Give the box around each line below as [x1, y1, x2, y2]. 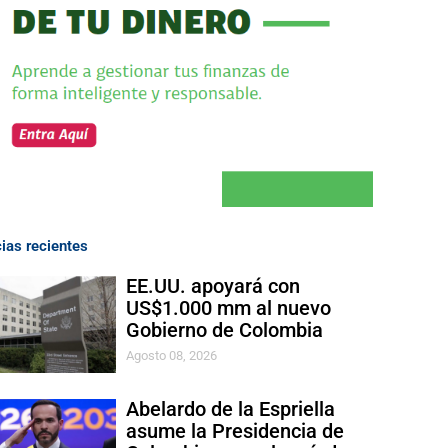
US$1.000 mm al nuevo [126, 297, 332, 321]
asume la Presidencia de [126, 419, 345, 443]
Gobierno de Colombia [126, 319, 324, 343]
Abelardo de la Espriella [126, 397, 336, 421]
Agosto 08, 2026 [126, 348, 218, 364]
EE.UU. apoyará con [126, 275, 301, 299]
